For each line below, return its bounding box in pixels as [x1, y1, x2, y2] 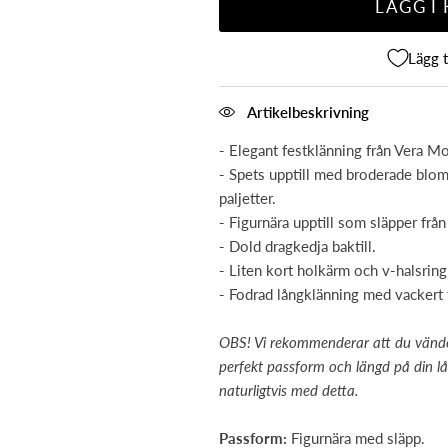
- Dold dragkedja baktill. [218, 236, 376, 255]
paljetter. [218, 188, 276, 207]
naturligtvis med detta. [218, 380, 359, 399]
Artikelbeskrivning [246, 102, 369, 121]
